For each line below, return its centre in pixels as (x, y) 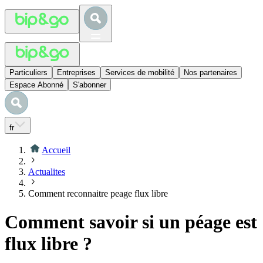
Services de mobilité (140, 73)
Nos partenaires (210, 73)
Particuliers (28, 73)
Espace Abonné (36, 85)
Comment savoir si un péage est (131, 222)
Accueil (56, 150)
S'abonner (90, 85)
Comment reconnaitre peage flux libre (98, 193)
